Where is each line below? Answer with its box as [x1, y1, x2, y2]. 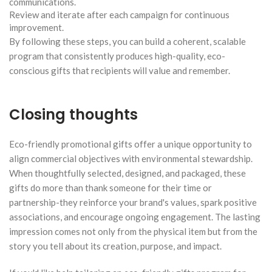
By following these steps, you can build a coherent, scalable [9, 35, 246, 47]
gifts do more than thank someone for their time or [9, 182, 212, 193]
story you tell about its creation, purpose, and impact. [9, 240, 222, 251]
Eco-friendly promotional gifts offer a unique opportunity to [9, 138, 252, 149]
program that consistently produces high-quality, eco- [9, 50, 225, 61]
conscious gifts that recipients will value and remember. [9, 64, 230, 76]
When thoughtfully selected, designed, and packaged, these [9, 167, 246, 178]
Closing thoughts [9, 104, 138, 124]
